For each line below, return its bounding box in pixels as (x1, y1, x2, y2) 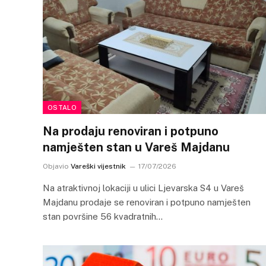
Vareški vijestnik (71, 161, 126, 170)
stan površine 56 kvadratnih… (43, 211, 163, 221)
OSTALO (47, 103, 77, 111)
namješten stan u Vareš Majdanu (43, 140, 230, 154)
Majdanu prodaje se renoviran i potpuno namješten (43, 197, 251, 207)
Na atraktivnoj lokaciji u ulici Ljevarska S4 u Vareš (43, 182, 244, 193)
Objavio (43, 161, 69, 170)
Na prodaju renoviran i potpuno (43, 123, 218, 138)
